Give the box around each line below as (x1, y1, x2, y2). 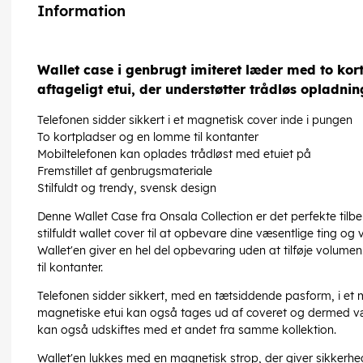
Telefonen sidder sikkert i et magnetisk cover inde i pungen (37, 113, 352, 128)
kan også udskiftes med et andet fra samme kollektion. (37, 322, 336, 338)
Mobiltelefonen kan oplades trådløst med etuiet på (37, 147, 311, 162)
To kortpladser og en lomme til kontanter (37, 130, 258, 145)
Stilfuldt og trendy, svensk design (37, 181, 216, 196)
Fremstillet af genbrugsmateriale (37, 164, 212, 179)
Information (37, 2, 126, 21)
